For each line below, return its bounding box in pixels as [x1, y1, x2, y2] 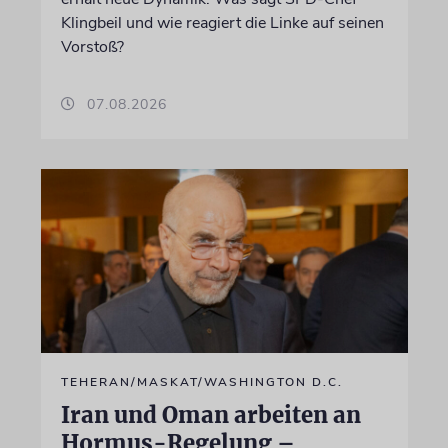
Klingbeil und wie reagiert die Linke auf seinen [60, 12, 384, 34]
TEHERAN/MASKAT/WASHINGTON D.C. [60, 373, 343, 390]
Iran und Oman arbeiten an [60, 400, 361, 429]
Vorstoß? [60, 36, 124, 58]
